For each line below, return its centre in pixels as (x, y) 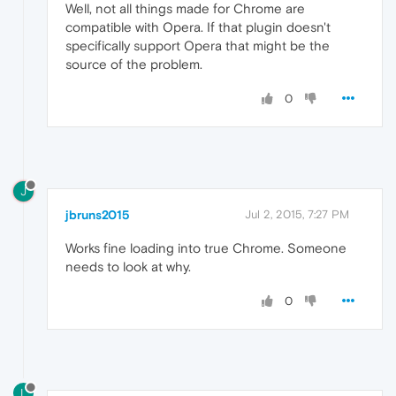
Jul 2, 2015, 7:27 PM (297, 214)
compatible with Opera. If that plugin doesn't (198, 27)
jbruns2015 (98, 214)
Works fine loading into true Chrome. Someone (206, 247)
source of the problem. (134, 64)
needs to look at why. (128, 266)
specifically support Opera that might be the (198, 45)
